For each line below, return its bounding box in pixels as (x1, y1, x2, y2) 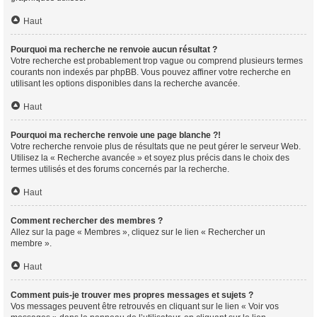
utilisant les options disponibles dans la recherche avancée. (11, 79, 240, 88)
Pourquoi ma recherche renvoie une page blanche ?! (11, 130, 221, 140)
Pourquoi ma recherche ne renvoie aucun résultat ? (11, 45, 217, 54)
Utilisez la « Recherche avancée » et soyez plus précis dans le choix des (11, 153, 289, 163)
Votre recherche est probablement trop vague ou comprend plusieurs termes (11, 56, 303, 66)
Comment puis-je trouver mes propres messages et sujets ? (11, 290, 253, 300)
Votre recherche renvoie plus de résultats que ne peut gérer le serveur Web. (11, 142, 301, 151)
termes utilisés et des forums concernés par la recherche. (11, 164, 229, 174)
